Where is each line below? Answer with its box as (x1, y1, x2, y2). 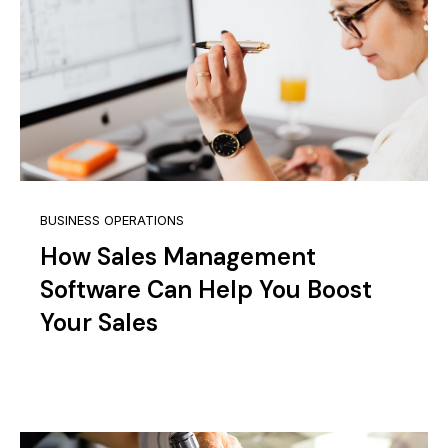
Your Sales (40, 307, 158, 339)
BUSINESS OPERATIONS (40, 213, 184, 229)
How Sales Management (40, 241, 316, 273)
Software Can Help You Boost (40, 274, 372, 306)
